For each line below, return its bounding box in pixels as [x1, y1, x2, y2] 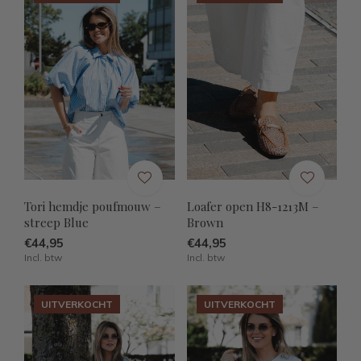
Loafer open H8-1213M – [186, 198, 319, 215]
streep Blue [24, 214, 89, 231]
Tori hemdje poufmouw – [24, 198, 161, 215]
